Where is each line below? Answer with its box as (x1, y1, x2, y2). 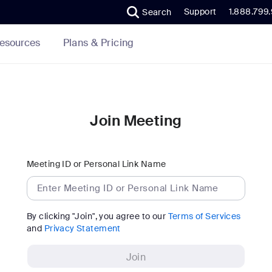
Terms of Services (168, 211, 241, 222)
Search (142, 7, 172, 18)
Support (183, 6, 217, 17)
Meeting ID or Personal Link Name (27, 158, 166, 169)
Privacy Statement (44, 223, 121, 234)
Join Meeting (90, 111, 182, 130)
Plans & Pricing (63, 36, 134, 49)
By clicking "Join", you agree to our (27, 211, 168, 222)
